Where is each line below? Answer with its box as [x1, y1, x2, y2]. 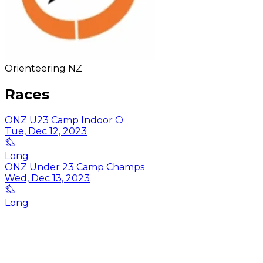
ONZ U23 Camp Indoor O [5, 114, 123, 126]
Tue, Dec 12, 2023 [5, 125, 87, 137]
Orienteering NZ [5, 62, 82, 74]
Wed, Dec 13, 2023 [5, 172, 90, 184]
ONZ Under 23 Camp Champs [5, 161, 144, 173]
